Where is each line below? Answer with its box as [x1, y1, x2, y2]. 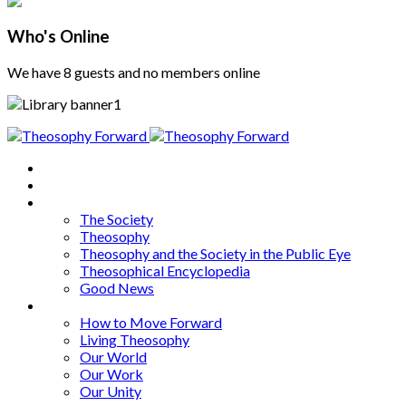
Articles [43, 193, 92, 211]
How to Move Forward [80, 314, 222, 332]
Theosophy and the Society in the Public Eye [80, 245, 351, 263]
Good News [80, 279, 154, 297]
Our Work [80, 365, 143, 383]
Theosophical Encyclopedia [80, 262, 250, 280]
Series [43, 296, 81, 314]
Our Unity [80, 382, 141, 401]
